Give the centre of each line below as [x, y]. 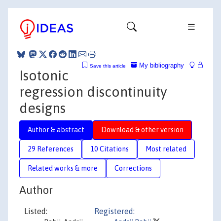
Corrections [133, 168]
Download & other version [142, 129]
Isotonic [44, 75]
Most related [166, 149]
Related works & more [63, 168]
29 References [51, 149]
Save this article [108, 66]
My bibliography [161, 65]
